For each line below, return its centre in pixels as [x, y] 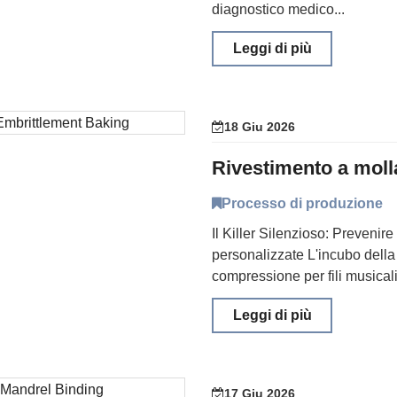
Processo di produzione [302, 203]
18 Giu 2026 [260, 127]
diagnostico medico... [278, 9]
